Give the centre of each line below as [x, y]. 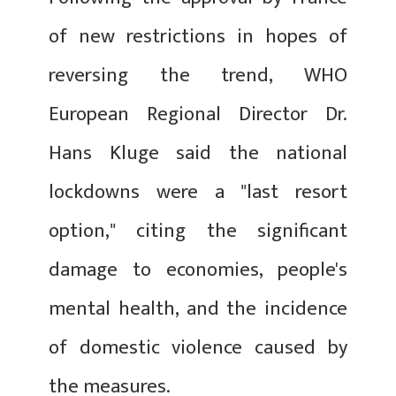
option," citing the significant [198, 231]
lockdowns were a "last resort [198, 192]
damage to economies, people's [198, 270]
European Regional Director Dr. [198, 114]
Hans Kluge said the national [198, 153]
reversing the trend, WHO [198, 75]
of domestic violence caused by [198, 347]
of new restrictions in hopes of [198, 36]
